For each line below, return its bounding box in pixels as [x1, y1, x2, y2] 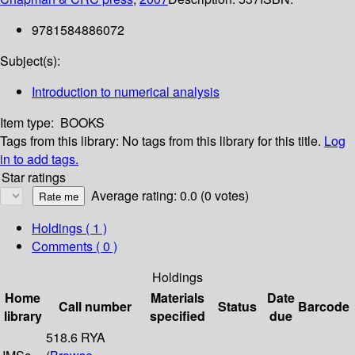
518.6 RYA [46, 328, 105, 347]
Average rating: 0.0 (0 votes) [91, 186, 249, 205]
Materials [151, 288, 204, 307]
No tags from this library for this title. [122, 132, 321, 151]
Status [218, 297, 257, 316]
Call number [59, 297, 132, 316]
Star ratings [2, 168, 66, 187]
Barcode [298, 297, 349, 316]
